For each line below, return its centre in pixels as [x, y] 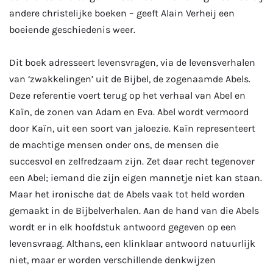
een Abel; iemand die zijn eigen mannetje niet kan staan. [136, 177]
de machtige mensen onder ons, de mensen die [114, 144]
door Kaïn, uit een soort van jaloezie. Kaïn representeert [132, 128]
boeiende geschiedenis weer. [73, 30]
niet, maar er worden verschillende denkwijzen [112, 260]
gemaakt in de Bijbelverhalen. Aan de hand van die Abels [134, 210]
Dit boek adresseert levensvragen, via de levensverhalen [132, 62]
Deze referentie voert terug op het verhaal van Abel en [127, 95]
